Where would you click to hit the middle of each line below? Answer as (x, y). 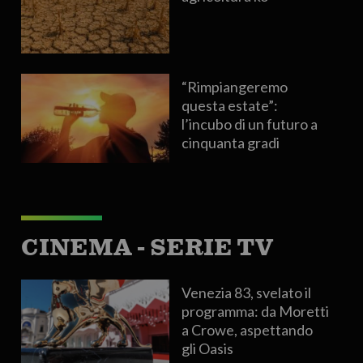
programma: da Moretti (256, 312)
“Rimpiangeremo (235, 87)
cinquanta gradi (231, 143)
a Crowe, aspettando (248, 330)
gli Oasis (208, 349)
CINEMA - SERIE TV (147, 248)
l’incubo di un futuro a (250, 124)
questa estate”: (230, 106)
